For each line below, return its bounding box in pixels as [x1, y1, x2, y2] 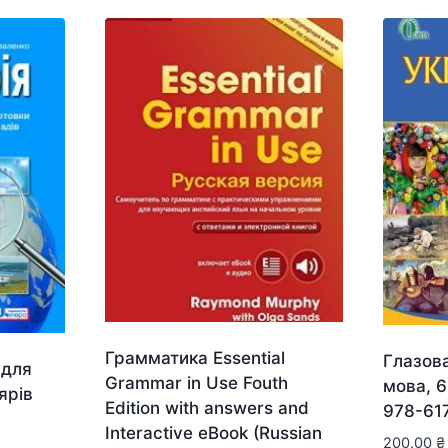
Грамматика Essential [105, 348, 285, 369]
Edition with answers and [105, 398, 309, 419]
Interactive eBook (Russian [105, 423, 322, 444]
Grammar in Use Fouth [105, 373, 288, 394]
